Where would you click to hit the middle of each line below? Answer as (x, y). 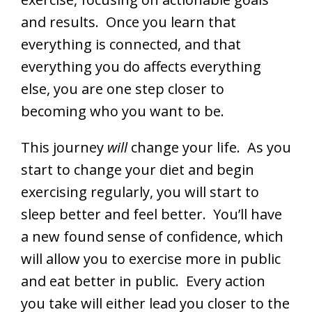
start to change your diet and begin (138, 169)
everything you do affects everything (141, 66)
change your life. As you (211, 147)
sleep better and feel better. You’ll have (151, 214)
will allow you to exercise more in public (151, 258)
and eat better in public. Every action (143, 281)
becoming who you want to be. (123, 111)
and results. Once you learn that (128, 22)
